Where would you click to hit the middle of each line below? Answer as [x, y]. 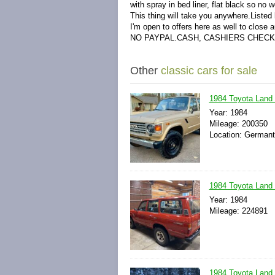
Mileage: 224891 [238, 211]
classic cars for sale [209, 71]
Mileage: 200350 [238, 124]
